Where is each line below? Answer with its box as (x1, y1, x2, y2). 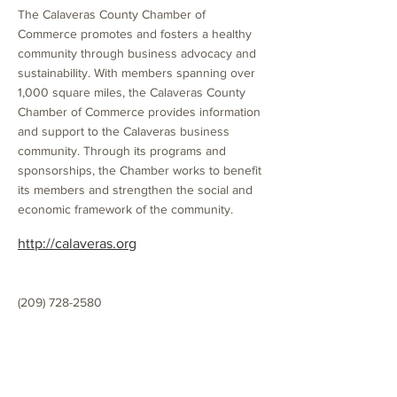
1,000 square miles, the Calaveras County (18, 85, 245, 99)
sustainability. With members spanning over (18, 66, 255, 80)
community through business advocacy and (18, 46, 256, 60)
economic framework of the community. (18, 202, 233, 216)
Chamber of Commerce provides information (18, 105, 261, 119)
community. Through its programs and (18, 144, 226, 158)
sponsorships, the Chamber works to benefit (18, 163, 261, 177)
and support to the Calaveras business (18, 124, 230, 138)
